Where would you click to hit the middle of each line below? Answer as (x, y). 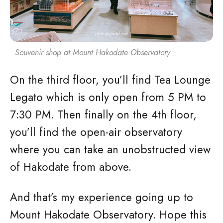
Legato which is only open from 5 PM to (108, 97)
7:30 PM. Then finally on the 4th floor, (103, 114)
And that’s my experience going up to (102, 197)
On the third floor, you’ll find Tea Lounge (110, 80)
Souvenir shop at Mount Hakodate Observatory (93, 53)
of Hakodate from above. (71, 167)
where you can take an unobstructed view (110, 149)
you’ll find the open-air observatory (96, 132)
